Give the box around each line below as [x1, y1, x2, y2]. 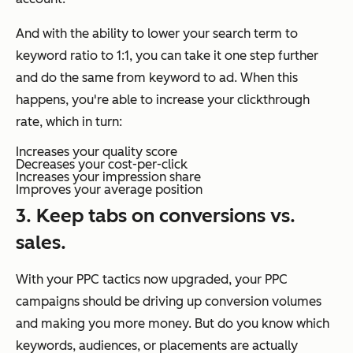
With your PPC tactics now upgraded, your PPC [16, 272, 288, 288]
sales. [16, 231, 66, 255]
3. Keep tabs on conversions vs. [16, 204, 295, 228]
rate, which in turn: [16, 114, 122, 130]
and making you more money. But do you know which [16, 316, 329, 332]
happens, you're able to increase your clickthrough [16, 92, 310, 108]
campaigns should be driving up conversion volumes [16, 294, 321, 310]
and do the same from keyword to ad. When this [16, 70, 298, 86]
